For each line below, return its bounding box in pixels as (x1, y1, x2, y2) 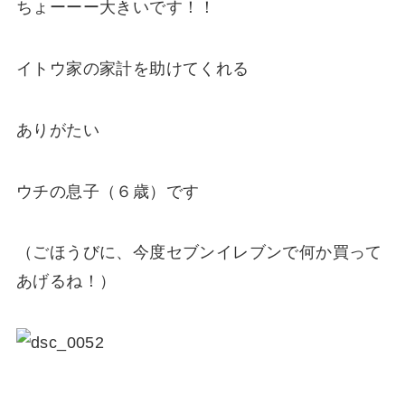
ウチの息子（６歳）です (15, 182, 200, 201)
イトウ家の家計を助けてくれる (15, 59, 250, 78)
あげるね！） (15, 272, 117, 291)
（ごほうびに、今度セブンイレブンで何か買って (15, 243, 382, 262)
